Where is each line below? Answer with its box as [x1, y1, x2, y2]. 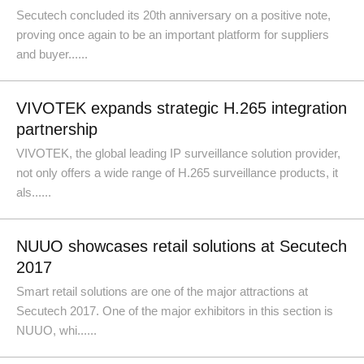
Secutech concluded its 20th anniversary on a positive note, [16, 8, 331, 22]
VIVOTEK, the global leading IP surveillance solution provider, [16, 146, 340, 160]
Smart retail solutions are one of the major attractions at [16, 284, 308, 298]
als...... [16, 185, 51, 199]
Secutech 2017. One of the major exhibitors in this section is [16, 304, 333, 318]
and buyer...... [16, 47, 88, 61]
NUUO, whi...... [16, 323, 97, 337]
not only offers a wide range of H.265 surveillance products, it [16, 166, 338, 180]
